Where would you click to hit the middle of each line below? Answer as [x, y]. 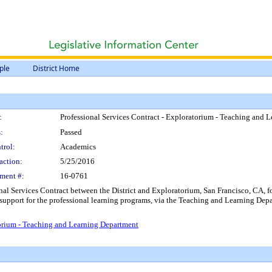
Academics [78, 147]
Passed [71, 132]
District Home [56, 68]
